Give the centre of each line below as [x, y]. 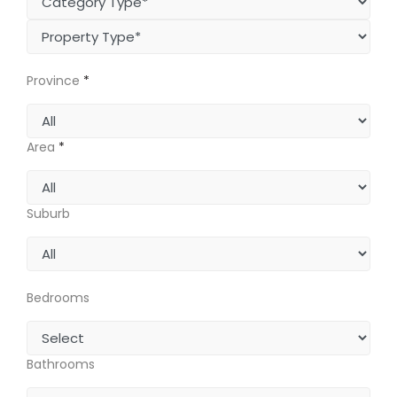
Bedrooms [58, 298]
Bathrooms [61, 364]
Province [53, 81]
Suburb [48, 214]
